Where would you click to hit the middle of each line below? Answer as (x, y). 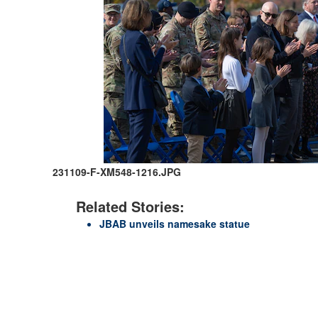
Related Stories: (130, 206)
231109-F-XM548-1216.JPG (117, 171)
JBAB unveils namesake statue (175, 223)
